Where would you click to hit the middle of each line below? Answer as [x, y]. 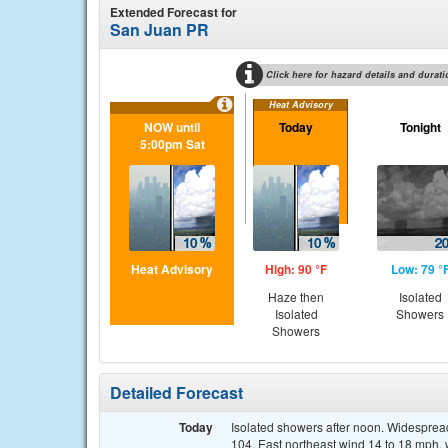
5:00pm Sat [172, 144]
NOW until [172, 127]
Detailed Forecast [176, 392]
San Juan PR [159, 29]
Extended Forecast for [173, 12]
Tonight [420, 127]
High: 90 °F [296, 269]
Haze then [296, 296]
